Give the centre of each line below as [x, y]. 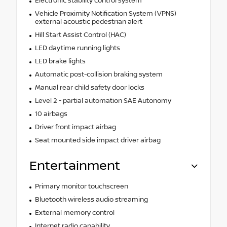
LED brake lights [60, 61]
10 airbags [51, 114]
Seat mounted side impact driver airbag [98, 140]
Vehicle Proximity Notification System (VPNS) [105, 13]
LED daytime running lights [77, 48]
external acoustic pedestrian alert [88, 22]
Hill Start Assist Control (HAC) [80, 35]
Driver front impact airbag [75, 127]
